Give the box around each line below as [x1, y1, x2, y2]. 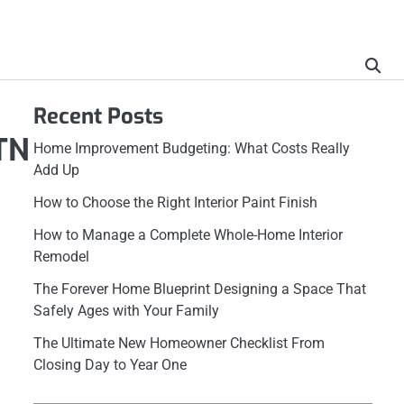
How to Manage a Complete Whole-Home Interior [32, 226, 343, 243]
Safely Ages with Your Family [32, 302, 219, 319]
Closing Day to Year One [32, 356, 187, 373]
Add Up [32, 161, 79, 179]
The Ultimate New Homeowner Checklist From [32, 335, 325, 352]
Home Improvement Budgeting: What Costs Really [32, 140, 350, 157]
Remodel [32, 248, 89, 265]
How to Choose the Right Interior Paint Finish [32, 194, 317, 211]
